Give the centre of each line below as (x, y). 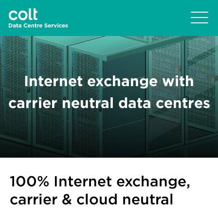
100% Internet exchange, (100, 181)
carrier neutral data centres (109, 103)
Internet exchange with (109, 81)
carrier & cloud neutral (92, 199)
